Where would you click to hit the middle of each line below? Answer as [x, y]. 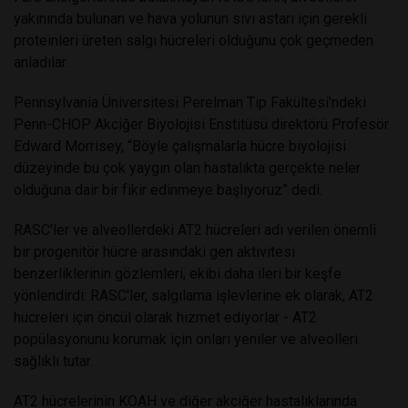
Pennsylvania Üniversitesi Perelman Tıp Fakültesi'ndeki [190, 102]
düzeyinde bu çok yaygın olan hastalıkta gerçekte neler [187, 168]
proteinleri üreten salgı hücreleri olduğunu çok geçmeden [194, 40]
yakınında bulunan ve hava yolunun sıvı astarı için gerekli [190, 18]
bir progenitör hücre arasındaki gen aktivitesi [154, 251]
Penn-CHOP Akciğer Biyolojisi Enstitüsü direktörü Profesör [201, 124]
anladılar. [41, 62]
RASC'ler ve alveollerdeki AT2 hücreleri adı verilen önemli [195, 229]
